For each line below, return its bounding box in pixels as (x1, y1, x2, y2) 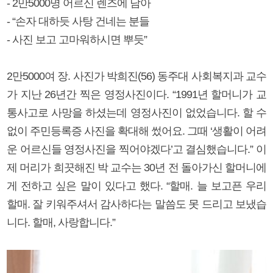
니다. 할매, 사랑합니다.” (7, 216, 115, 229)
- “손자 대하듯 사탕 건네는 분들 (7, 15, 149, 27)
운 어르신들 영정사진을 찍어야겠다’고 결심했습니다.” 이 (7, 143, 266, 155)
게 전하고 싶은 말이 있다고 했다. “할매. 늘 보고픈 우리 (7, 179, 266, 192)
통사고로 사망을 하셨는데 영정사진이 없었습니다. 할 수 (7, 106, 266, 119)
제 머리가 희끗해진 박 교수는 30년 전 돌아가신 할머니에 (7, 161, 266, 174)
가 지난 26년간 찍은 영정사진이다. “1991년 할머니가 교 (7, 88, 266, 101)
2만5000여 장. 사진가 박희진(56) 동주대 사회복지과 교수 (7, 69, 266, 82)
